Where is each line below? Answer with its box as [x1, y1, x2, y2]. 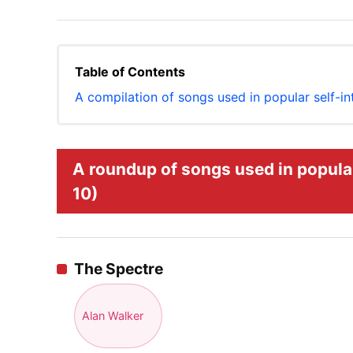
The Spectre [74, 259, 163, 279]
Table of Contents [75, 63, 185, 80]
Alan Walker [82, 309, 143, 323]
